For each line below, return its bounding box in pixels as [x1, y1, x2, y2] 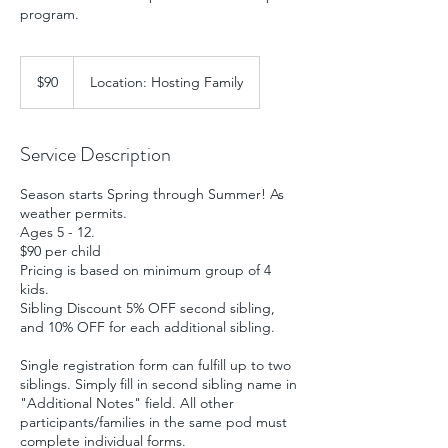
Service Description [20, 140, 171, 170]
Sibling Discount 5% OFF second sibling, [20, 299, 275, 318]
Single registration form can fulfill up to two [20, 356, 291, 375]
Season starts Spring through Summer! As [20, 185, 284, 204]
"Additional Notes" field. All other [20, 394, 234, 413]
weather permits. [20, 204, 127, 223]
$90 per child [20, 242, 101, 261]
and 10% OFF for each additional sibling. [20, 318, 275, 337]
